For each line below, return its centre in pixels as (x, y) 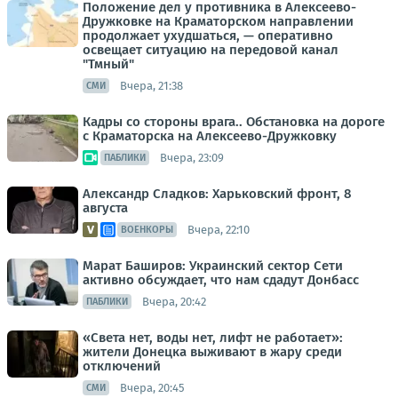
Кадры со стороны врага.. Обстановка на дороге (234, 122)
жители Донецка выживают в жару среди (212, 352)
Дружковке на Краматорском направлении (218, 21)
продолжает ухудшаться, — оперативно (208, 36)
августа (105, 208)
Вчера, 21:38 (151, 85)
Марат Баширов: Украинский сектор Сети (213, 266)
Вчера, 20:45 (152, 387)
